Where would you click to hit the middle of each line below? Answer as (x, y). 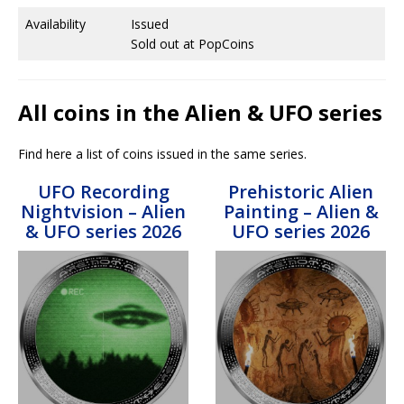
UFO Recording (103, 191)
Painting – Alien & (301, 211)
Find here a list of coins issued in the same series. (162, 153)
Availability (55, 23)
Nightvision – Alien (103, 211)
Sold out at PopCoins (193, 43)
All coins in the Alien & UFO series (200, 112)
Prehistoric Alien (301, 191)
